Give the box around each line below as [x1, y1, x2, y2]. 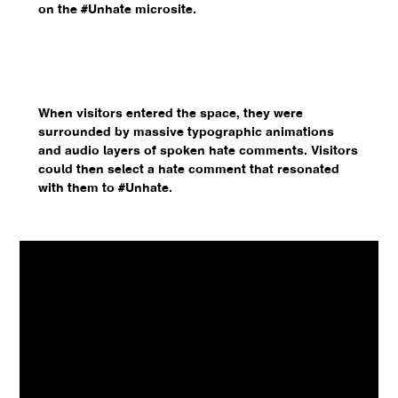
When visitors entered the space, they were [37, 107, 303, 120]
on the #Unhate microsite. [37, 4, 196, 16]
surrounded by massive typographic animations [37, 126, 334, 139]
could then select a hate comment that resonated [37, 163, 339, 176]
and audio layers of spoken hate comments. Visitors [37, 145, 358, 157]
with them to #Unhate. [37, 182, 172, 195]
